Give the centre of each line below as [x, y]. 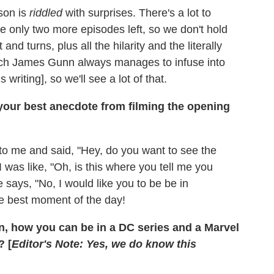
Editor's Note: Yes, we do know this [104, 244]
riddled [46, 13]
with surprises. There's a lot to [137, 13]
